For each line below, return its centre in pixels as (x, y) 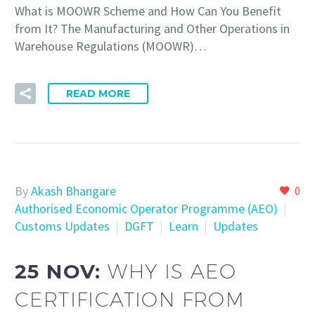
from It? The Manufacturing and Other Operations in (152, 29)
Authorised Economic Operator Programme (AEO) (146, 209)
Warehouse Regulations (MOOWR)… (111, 46)
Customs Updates (62, 226)
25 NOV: (62, 271)
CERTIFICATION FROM (130, 299)
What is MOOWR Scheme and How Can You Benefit (148, 11)
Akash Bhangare (73, 191)
